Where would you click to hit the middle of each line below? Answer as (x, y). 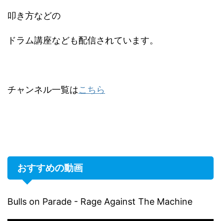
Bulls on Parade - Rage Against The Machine (100, 202)
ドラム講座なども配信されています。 (83, 40)
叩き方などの (34, 16)
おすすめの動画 (50, 168)
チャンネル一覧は (43, 90)
